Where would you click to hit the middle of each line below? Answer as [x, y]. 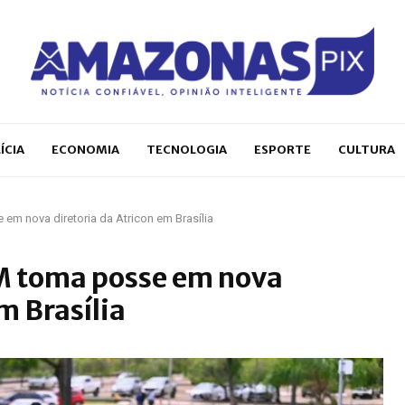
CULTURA [367, 149]
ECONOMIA [85, 149]
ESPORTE [283, 149]
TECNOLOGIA [187, 149]
